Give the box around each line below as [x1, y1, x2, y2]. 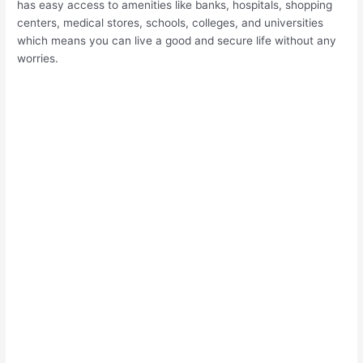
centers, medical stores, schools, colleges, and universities [17, 16, 324, 30]
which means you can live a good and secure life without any [17, 34, 337, 48]
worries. [17, 52, 59, 66]
